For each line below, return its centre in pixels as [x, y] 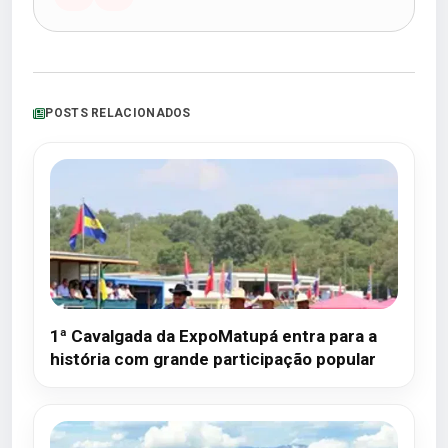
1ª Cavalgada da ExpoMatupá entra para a [213, 336]
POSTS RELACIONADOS [118, 113]
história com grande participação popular [213, 359]
